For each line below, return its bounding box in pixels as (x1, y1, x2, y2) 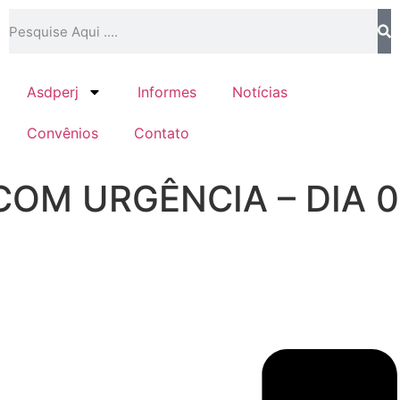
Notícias (231, 83, 287, 101)
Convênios (26, 124, 98, 142)
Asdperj (26, 83, 79, 101)
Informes (137, 83, 196, 101)
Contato (133, 124, 189, 142)
